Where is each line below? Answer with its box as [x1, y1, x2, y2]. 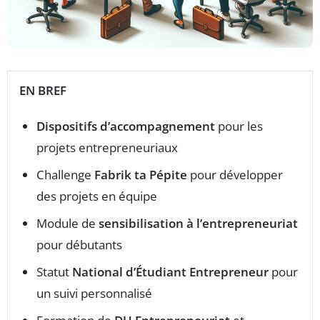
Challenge [36, 166, 94, 183]
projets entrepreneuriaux [36, 139, 178, 156]
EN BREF [19, 82, 66, 99]
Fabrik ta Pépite [94, 166, 187, 183]
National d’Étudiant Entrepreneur [72, 264, 269, 280]
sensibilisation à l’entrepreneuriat [99, 215, 298, 231]
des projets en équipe [36, 188, 157, 204]
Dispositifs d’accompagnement [36, 118, 215, 134]
